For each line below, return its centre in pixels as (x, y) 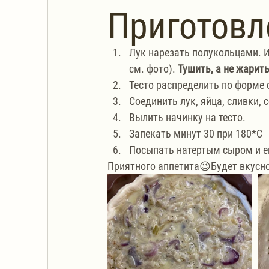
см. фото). (153, 69)
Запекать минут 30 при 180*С (196, 134)
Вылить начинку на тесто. (187, 118)
